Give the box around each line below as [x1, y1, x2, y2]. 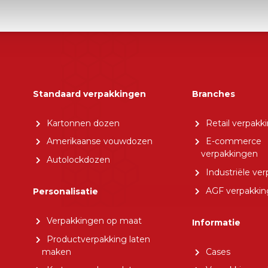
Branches [191, 89, 235, 100]
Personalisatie [32, 186, 98, 197]
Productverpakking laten [46, 233, 150, 245]
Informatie [191, 217, 240, 229]
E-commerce [205, 136, 261, 147]
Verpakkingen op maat [46, 215, 142, 226]
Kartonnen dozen [46, 117, 120, 129]
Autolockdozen [46, 154, 110, 166]
